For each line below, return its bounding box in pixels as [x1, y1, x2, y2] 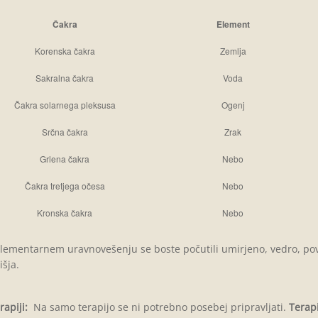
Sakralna [35, 72, 70, 84]
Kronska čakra [37, 207, 92, 219]
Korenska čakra [34, 45, 95, 57]
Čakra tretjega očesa [24, 180, 105, 192]
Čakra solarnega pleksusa [13, 99, 116, 111]
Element [216, 18, 250, 31]
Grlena [40, 153, 68, 165]
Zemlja [219, 45, 246, 57]
